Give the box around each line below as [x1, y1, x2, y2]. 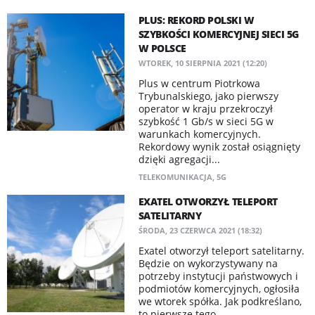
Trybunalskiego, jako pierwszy [138, 89, 278, 103]
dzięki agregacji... [138, 153, 220, 166]
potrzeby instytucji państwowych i [138, 269, 298, 283]
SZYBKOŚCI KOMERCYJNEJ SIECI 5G [138, 27, 299, 41]
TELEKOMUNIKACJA [138, 172, 212, 182]
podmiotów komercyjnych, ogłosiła [138, 282, 300, 295]
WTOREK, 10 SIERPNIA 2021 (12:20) [138, 58, 267, 68]
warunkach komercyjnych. [138, 127, 261, 141]
